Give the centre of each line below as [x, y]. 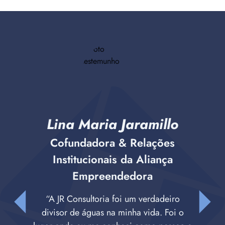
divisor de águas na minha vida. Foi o [113, 212]
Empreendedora [113, 176]
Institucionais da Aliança [113, 159]
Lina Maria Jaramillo [113, 124]
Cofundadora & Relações [113, 142]
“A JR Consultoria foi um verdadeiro [113, 199]
